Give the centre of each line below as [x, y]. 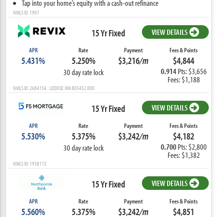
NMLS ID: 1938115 [30, 163]
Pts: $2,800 [192, 146]
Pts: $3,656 [192, 71]
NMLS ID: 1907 [26, 12]
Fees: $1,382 [184, 155]
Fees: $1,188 [184, 79]
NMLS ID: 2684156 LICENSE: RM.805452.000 [54, 88]
